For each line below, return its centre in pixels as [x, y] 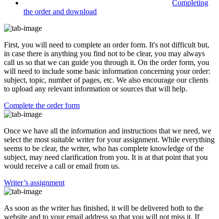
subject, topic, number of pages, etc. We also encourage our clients [106, 80]
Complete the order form [42, 105]
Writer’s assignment [34, 182]
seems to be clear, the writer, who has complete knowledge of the [104, 148]
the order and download [60, 11]
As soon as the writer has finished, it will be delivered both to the [104, 208]
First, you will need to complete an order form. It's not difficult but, [107, 44]
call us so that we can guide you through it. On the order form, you [107, 62]
